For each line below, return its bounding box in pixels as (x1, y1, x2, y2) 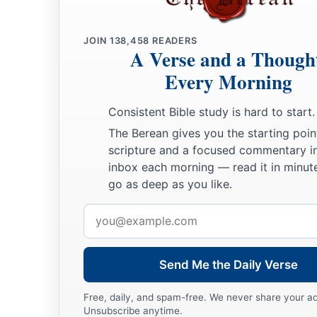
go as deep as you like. (108, 176, 232, 191)
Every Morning (165, 68, 292, 96)
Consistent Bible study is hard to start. (108, 105, 315, 120)
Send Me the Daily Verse (159, 257, 298, 272)
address (83, 224, 122, 241)
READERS (149, 35, 197, 47)
